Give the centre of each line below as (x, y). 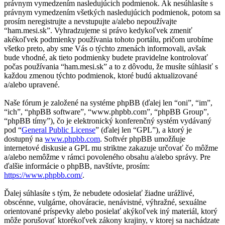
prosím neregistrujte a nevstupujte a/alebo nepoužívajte (90, 21)
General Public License (59, 130)
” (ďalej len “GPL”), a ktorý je (144, 130)
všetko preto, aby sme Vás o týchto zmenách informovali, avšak (105, 48)
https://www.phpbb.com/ (43, 175)
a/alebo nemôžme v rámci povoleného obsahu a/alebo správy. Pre (107, 157)
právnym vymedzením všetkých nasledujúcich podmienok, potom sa (112, 12)
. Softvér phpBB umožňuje (143, 139)
